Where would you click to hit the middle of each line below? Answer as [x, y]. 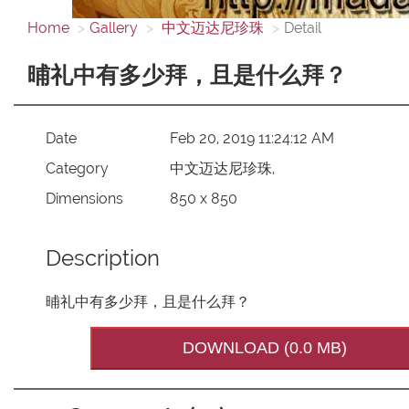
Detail [303, 28]
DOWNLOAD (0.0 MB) [265, 348]
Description [102, 258]
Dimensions [84, 198]
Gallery [114, 28]
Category [77, 168]
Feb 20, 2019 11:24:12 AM [252, 138]
